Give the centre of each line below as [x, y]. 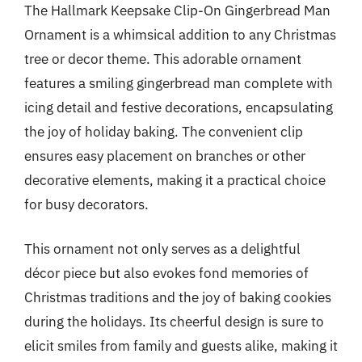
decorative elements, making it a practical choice [175, 180]
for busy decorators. [86, 204]
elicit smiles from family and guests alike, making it [181, 346]
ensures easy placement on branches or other [165, 156]
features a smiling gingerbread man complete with [179, 83]
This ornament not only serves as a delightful [162, 249]
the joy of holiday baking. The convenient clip [164, 131]
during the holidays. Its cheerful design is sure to [174, 322]
